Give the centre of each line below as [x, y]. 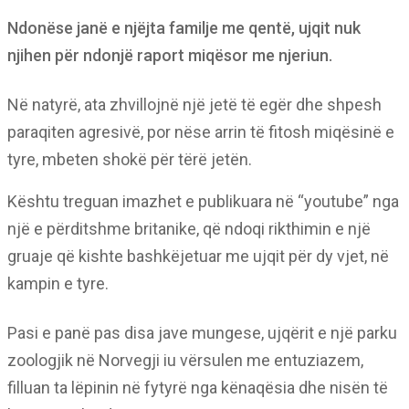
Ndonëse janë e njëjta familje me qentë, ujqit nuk [184, 28]
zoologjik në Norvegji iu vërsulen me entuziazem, [185, 360]
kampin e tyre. [58, 283]
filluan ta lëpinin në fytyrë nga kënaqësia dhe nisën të [198, 388]
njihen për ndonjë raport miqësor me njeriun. [170, 55]
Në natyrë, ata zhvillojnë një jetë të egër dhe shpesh [194, 105]
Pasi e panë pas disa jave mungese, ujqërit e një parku [202, 333]
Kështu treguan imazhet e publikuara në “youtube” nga [203, 201]
